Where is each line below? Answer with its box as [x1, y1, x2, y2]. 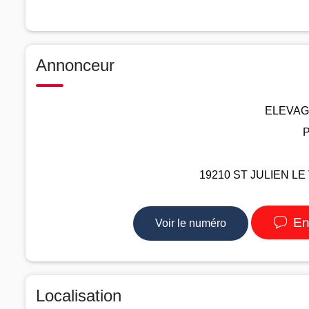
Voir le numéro [154, 217, 226, 229]
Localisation [36, 286, 121, 305]
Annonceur [36, 55, 114, 74]
